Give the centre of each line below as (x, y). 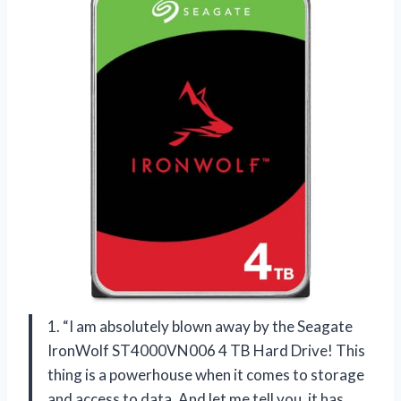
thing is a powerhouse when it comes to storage (206, 374)
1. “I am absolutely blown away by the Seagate (200, 326)
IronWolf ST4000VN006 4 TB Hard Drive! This (206, 350)
